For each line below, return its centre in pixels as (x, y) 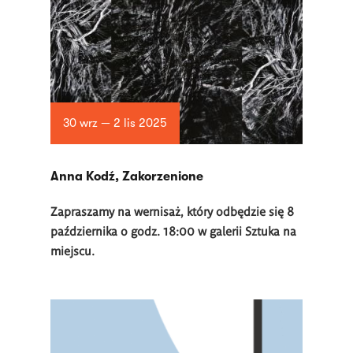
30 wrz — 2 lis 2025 (115, 123)
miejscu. (72, 250)
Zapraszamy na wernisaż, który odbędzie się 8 (172, 211)
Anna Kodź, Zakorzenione (127, 176)
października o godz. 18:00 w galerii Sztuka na (173, 230)
